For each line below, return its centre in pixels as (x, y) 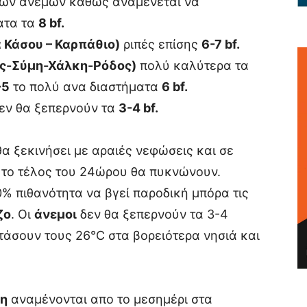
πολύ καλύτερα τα (193, 65)
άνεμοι (56, 214)
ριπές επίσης (161, 44)
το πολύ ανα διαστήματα (86, 87)
